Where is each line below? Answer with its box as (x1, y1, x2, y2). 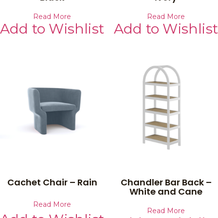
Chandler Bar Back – (120, 176, 212, 188)
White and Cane (129, 185, 202, 198)
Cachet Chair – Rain (7, 176, 97, 188)
